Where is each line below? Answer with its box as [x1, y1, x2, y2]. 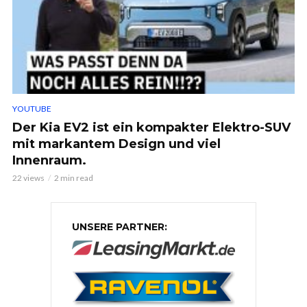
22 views [12, 173, 45, 184]
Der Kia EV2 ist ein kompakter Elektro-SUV [12, 120, 291, 136]
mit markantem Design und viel [12, 136, 221, 152]
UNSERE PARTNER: [72, 221, 167, 234]
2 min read [54, 173, 93, 184]
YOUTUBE [12, 103, 51, 114]
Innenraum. [12, 153, 86, 169]
